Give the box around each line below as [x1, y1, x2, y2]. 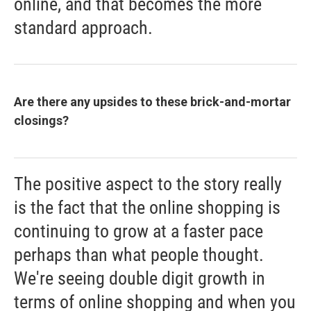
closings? [14, 113, 69, 128]
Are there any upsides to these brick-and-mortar [14, 94, 291, 110]
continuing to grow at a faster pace [14, 221, 263, 242]
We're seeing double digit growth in [14, 268, 265, 289]
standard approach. [14, 17, 153, 39]
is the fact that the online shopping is [14, 197, 280, 219]
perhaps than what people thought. [14, 244, 264, 266]
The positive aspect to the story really [14, 174, 282, 195]
